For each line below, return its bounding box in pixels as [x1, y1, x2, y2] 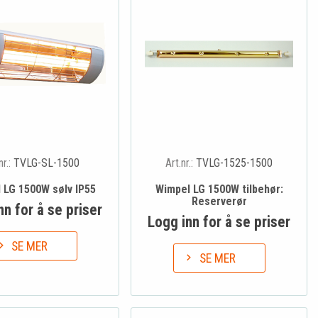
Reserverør [191, 194, 247, 209]
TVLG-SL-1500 [13, 156, 79, 170]
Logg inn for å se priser [148, 213, 291, 231]
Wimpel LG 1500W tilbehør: [155, 182, 283, 197]
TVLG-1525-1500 [196, 156, 273, 170]
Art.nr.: [165, 156, 197, 170]
